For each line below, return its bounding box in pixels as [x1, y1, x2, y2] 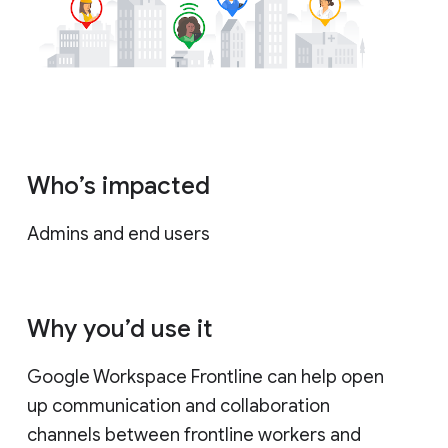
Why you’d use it [27, 313, 213, 344]
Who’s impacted [27, 170, 210, 201]
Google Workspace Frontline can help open [27, 365, 384, 388]
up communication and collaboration [27, 394, 330, 417]
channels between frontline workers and [27, 423, 361, 446]
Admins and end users [27, 222, 214, 245]
